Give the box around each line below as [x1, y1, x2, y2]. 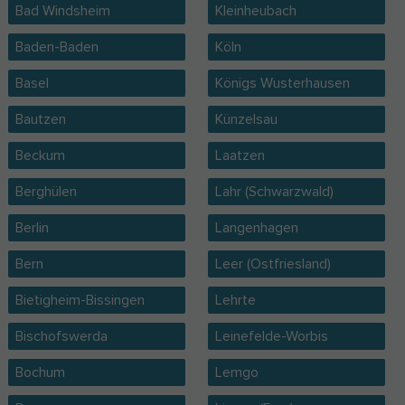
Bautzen [14, 112, 66, 127]
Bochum [14, 365, 65, 380]
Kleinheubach [214, 4, 297, 18]
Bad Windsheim [14, 4, 110, 18]
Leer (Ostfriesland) [214, 257, 331, 271]
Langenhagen [214, 221, 298, 235]
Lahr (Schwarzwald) [214, 184, 334, 199]
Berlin [14, 221, 49, 235]
